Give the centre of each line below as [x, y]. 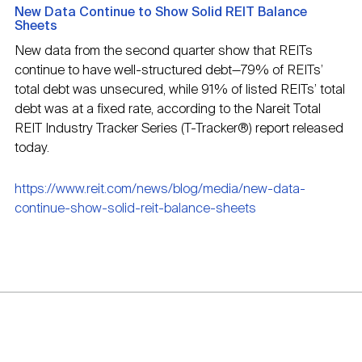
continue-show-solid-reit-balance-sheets [135, 209]
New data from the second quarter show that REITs [164, 52]
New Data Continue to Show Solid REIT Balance [161, 13]
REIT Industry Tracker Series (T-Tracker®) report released [179, 129]
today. [32, 149]
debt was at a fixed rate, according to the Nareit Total [168, 110]
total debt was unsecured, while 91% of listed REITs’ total [180, 90]
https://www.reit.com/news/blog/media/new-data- [160, 190]
